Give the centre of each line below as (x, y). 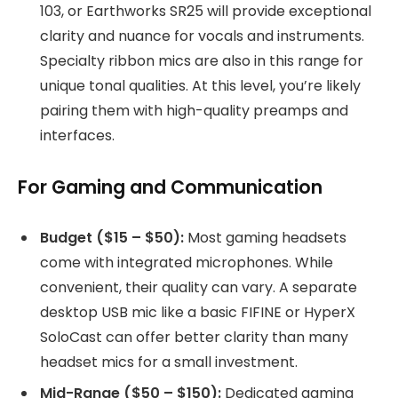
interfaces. (77, 135)
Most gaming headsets (265, 238)
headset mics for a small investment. (169, 362)
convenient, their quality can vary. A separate (199, 288)
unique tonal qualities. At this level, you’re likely (200, 85)
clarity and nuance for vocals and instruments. (202, 36)
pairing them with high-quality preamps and (194, 110)
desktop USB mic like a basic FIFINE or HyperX (198, 313)
